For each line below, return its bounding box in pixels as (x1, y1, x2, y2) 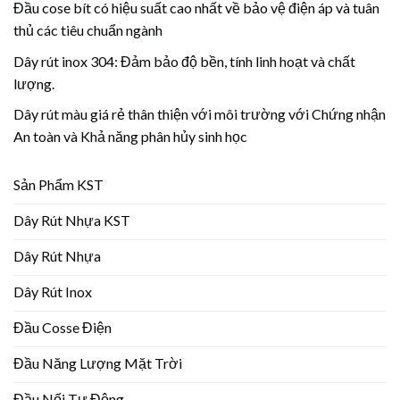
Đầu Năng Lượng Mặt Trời (13, 354, 182, 372)
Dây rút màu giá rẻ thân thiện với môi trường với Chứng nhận (13, 105, 386, 123)
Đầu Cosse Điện (13, 319, 112, 337)
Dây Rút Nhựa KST (13, 212, 130, 229)
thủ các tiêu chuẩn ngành (13, 21, 162, 39)
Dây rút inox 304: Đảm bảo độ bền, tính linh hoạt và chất (13, 52, 355, 70)
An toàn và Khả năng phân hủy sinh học (13, 128, 247, 146)
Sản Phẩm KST (13, 176, 104, 194)
